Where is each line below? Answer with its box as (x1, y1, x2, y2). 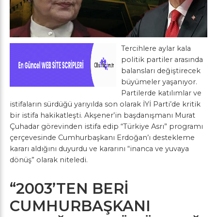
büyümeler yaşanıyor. (121, 77, 197, 87)
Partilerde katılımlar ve (121, 89, 201, 98)
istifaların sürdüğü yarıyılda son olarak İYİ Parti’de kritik (10, 100, 201, 109)
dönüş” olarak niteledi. (10, 155, 88, 165)
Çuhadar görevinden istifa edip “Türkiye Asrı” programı (10, 122, 203, 131)
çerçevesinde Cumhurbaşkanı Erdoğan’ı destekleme (10, 133, 195, 142)
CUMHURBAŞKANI (10, 197, 151, 216)
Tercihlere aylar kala (121, 44, 191, 53)
